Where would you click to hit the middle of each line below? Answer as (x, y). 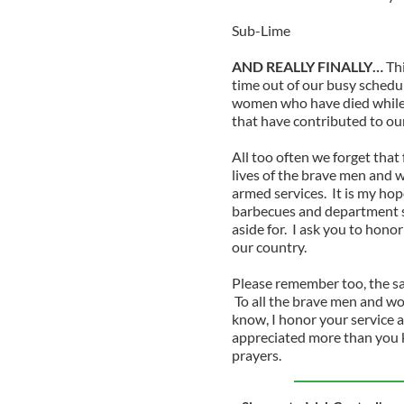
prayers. (256, 355)
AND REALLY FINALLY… (308, 67)
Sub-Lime (262, 31)
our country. (269, 247)
